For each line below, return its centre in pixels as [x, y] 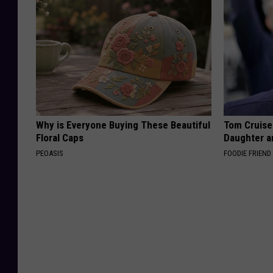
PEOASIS [50, 153]
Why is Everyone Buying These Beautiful [123, 125]
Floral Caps [60, 137]
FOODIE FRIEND [248, 153]
